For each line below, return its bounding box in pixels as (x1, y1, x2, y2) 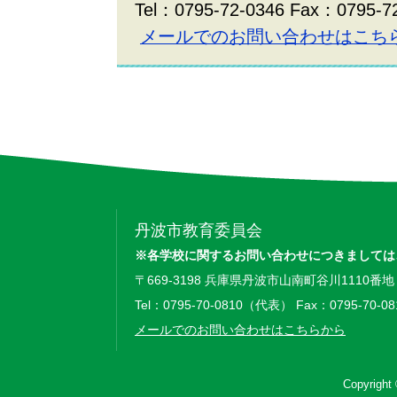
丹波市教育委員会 (135, 222, 262, 239)
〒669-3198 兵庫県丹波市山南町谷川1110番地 (135, 273, 394, 287)
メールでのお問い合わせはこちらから (135, 323, 346, 337)
